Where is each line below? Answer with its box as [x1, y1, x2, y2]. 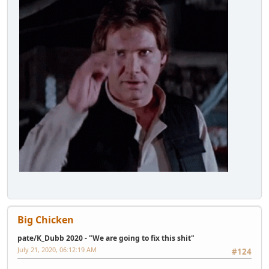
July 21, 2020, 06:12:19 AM [17, 245, 97, 255]
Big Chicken [17, 213, 74, 227]
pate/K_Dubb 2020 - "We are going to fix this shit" [17, 233, 195, 244]
